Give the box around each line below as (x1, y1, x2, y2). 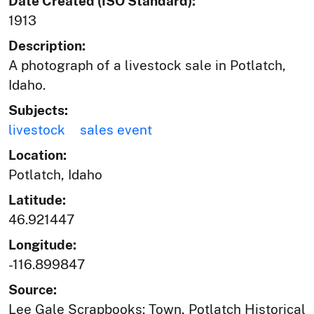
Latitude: (8, 191, 66, 207)
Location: (8, 146, 67, 163)
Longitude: (8, 236, 76, 252)
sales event (80, 121, 152, 137)
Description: (8, 37, 86, 53)
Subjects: (8, 102, 68, 118)
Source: (8, 281, 57, 297)
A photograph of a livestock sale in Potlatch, (8, 57, 286, 73)
